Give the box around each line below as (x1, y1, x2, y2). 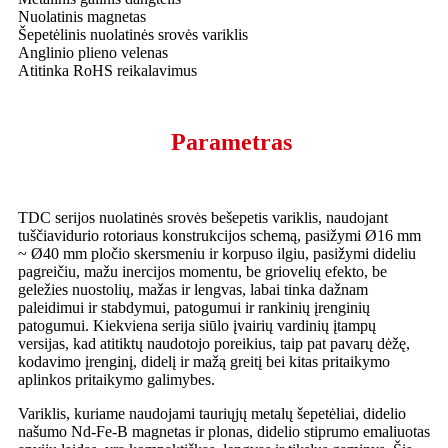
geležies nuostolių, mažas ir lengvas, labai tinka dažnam (18, 281, 368, 299)
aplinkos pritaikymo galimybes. (18, 371, 215, 389)
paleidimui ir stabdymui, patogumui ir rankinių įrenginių (18, 299, 370, 317)
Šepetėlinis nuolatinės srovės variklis (18, 26, 248, 44)
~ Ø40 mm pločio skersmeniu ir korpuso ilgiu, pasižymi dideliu (18, 245, 416, 263)
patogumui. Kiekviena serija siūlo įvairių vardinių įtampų (18, 317, 376, 335)
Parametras (171, 129, 292, 156)
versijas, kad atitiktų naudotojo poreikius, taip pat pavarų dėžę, (18, 335, 410, 353)
